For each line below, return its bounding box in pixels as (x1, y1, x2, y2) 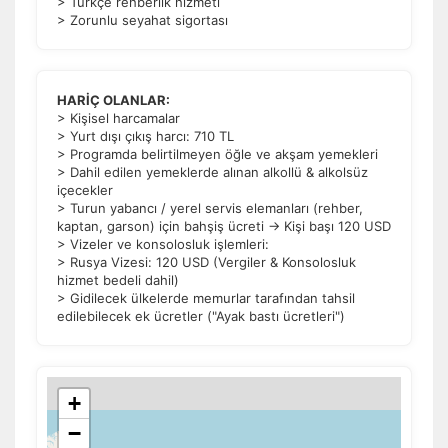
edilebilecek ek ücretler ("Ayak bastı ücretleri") (57, 308, 345, 324)
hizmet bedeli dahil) (57, 272, 179, 288)
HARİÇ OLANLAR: (57, 92, 170, 108)
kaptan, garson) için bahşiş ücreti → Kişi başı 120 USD (57, 218, 391, 234)
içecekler (57, 182, 113, 198)
